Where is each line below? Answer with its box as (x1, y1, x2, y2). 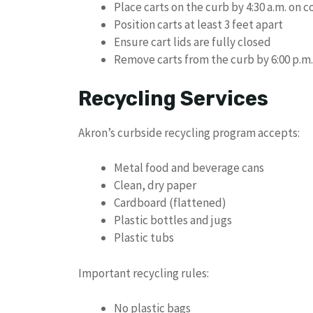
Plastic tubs (114, 230, 174, 246)
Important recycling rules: (78, 265, 209, 281)
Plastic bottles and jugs (114, 212, 232, 228)
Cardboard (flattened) (114, 195, 226, 211)
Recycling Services (78, 86, 268, 110)
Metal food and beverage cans (114, 160, 264, 176)
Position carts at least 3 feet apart (114, 17, 283, 33)
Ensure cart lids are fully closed (114, 34, 271, 50)
